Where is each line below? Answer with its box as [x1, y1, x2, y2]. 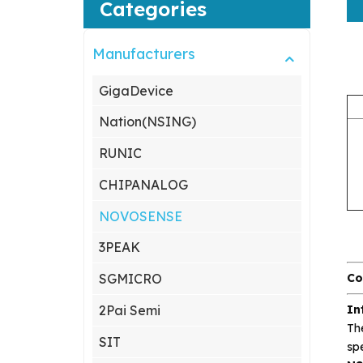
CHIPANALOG [99, 176, 189, 193]
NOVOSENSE [99, 207, 183, 224]
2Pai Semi [99, 301, 161, 318]
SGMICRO [99, 271, 163, 288]
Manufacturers [92, 44, 196, 63]
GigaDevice [99, 82, 174, 99]
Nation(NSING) [99, 113, 197, 130]
